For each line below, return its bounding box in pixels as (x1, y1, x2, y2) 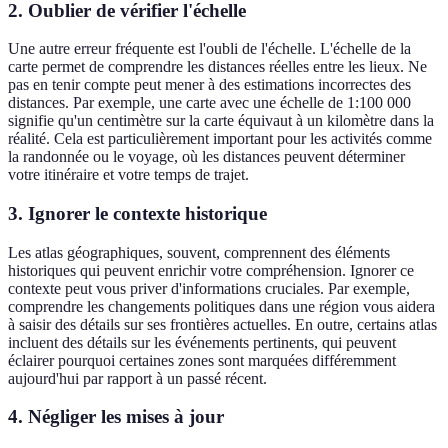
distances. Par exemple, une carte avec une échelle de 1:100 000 (8, 94, 411, 112)
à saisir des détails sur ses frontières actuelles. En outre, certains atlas (8, 315, 437, 333)
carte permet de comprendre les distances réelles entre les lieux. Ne (8, 58, 427, 76)
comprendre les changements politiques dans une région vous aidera (8, 297, 435, 315)
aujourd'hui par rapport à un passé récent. (8, 369, 267, 387)
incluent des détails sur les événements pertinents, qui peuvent (8, 333, 396, 351)
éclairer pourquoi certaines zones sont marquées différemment (8, 351, 396, 369)
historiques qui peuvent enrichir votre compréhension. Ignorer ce (8, 261, 414, 279)
